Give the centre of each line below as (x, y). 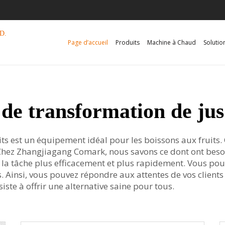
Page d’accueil (88, 42)
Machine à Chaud (172, 42)
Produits (128, 42)
